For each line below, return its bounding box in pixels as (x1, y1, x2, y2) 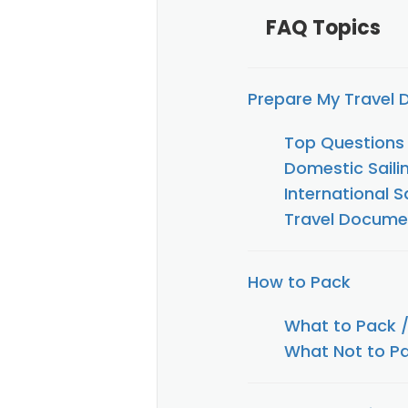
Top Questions (284, 131, 404, 154)
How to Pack (248, 270, 351, 293)
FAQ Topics (266, 14, 381, 42)
